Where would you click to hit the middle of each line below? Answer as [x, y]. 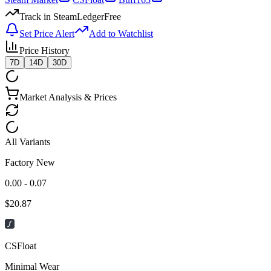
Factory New [30, 162]
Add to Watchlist [121, 33]
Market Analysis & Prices [68, 97]
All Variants [28, 142]
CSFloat [21, 246]
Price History [44, 50]
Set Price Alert [47, 33]
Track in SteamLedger [62, 16]
